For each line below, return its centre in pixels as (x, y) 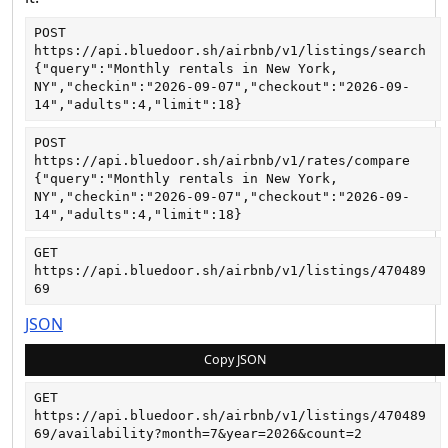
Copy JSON (235, 360)
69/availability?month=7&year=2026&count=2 (198, 434)
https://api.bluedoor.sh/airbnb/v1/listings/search (230, 51)
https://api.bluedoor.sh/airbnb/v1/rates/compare (222, 161)
